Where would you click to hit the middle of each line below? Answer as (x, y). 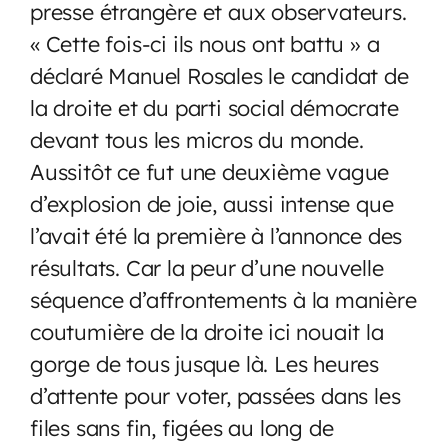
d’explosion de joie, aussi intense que (212, 203)
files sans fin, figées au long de (182, 427)
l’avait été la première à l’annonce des (216, 235)
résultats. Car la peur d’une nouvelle (207, 267)
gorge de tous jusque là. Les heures (204, 363)
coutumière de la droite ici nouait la (207, 331)
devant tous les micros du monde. (197, 139)
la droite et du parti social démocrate (214, 107)
